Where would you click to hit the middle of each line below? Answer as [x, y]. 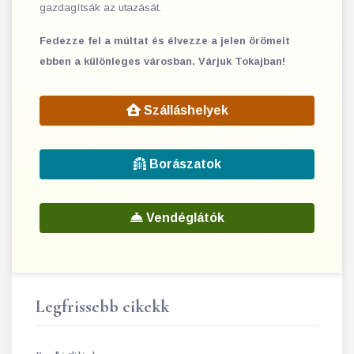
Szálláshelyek [184, 110]
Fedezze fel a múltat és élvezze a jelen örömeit [165, 41]
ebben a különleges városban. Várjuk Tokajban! [162, 61]
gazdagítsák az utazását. [100, 8]
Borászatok [183, 164]
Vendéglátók [183, 218]
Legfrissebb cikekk [102, 307]
